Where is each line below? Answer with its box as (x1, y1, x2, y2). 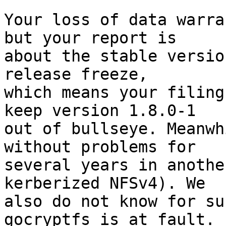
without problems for (4, 138, 196, 156)
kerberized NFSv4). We (4, 174, 205, 193)
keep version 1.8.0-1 (4, 101, 196, 120)
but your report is (4, 29, 177, 47)
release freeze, (4, 65, 148, 84)
